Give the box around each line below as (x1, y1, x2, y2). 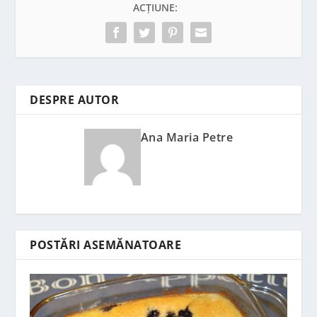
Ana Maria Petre (140, 129, 234, 146)
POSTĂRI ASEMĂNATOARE (30, 237, 182, 253)
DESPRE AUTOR (30, 92, 120, 108)
